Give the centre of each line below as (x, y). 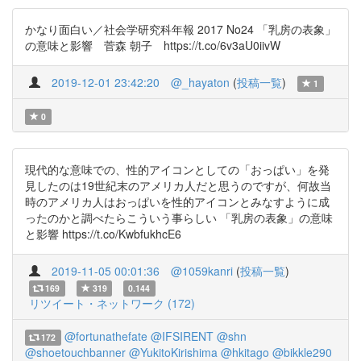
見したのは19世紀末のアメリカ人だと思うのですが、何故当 (178, 185)
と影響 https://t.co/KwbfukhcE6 (103, 234)
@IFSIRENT (182, 336)
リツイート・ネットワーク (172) (112, 303)
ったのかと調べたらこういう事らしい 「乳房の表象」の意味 (179, 218)
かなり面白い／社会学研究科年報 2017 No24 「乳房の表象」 (180, 29)
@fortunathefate (106, 336)
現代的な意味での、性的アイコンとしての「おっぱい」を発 (177, 169)
